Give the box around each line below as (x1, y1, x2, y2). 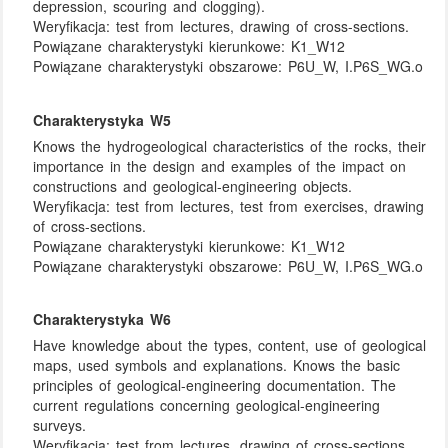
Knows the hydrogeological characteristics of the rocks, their (33, 135, 427, 156)
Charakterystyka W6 (33, 309, 172, 330)
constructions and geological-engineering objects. (33, 175, 353, 196)
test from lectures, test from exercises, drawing (116, 195, 425, 216)
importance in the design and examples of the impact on (33, 155, 407, 176)
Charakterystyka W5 (33, 110, 172, 130)
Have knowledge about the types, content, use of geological (33, 334, 427, 355)
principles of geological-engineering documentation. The (33, 374, 397, 395)
